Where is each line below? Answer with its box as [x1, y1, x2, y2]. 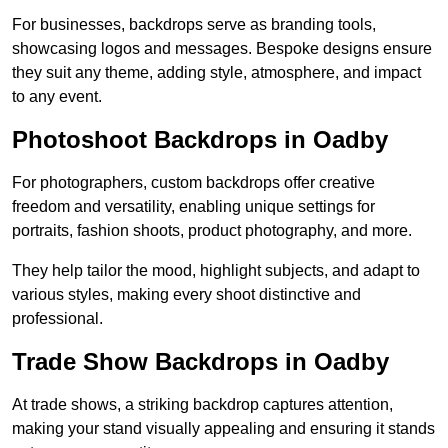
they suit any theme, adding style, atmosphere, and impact [12, 64, 421, 82]
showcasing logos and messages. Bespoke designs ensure [12, 40, 432, 58]
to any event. [12, 88, 102, 106]
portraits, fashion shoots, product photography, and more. [12, 222, 412, 240]
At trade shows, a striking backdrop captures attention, [12, 396, 393, 414]
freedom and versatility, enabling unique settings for [12, 198, 375, 216]
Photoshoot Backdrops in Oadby [12, 126, 388, 154]
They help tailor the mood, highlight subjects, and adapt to [12, 262, 420, 280]
